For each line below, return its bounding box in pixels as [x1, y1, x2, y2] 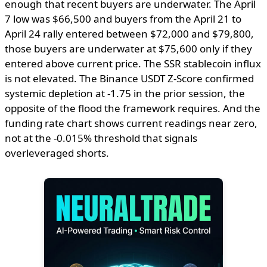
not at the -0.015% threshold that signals [5, 131, 197, 145]
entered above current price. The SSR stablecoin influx [5, 56, 261, 70]
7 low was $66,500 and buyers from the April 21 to [5, 11, 241, 26]
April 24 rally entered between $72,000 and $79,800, [5, 26, 254, 41]
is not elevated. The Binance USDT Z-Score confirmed [5, 71, 254, 85]
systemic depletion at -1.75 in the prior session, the [5, 86, 245, 100]
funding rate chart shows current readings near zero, [5, 116, 257, 130]
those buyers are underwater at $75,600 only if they [5, 41, 252, 55]
